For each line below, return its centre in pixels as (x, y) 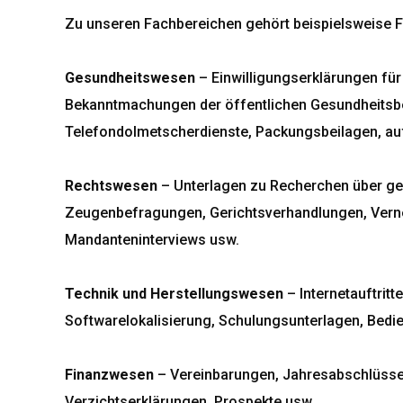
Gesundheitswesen (130, 78)
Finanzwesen (109, 375)
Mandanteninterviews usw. (152, 240)
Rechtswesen (111, 186)
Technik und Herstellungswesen (174, 294)
